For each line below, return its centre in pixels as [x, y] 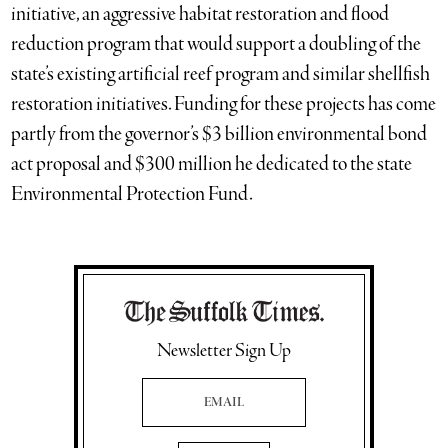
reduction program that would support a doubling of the [216, 44]
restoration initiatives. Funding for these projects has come [224, 104]
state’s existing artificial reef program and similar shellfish [221, 74]
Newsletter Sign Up [224, 350]
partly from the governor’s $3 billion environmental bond [219, 134]
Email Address [167, 382]
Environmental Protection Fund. [132, 194]
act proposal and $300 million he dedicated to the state [212, 164]
